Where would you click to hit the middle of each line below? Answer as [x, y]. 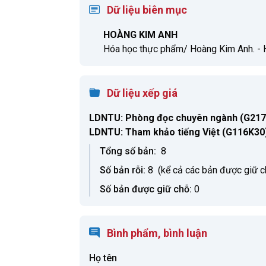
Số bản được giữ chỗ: [146, 189]
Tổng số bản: [128, 151]
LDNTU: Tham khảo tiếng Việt [154, 132]
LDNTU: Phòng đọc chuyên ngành [163, 118]
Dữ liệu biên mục [147, 10]
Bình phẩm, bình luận [157, 233]
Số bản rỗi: [123, 170]
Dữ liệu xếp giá [142, 93]
